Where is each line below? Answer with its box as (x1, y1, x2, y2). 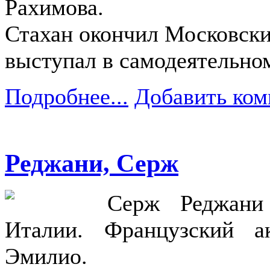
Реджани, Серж (5, 148, 178, 177)
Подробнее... (5, 83, 128, 109)
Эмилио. (5, 243, 87, 269)
